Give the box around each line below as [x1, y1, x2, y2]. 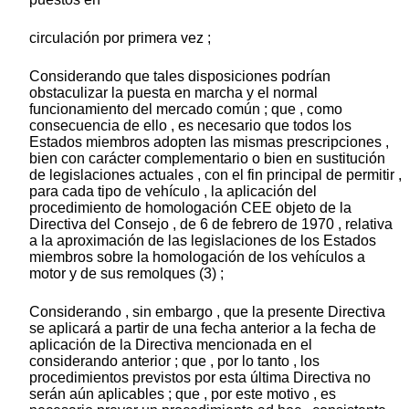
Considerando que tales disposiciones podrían [29, 68, 330, 85]
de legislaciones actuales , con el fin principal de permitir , [29, 167, 402, 184]
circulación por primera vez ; [29, 30, 211, 47]
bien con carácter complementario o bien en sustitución [29, 151, 385, 167]
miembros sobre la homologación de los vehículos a [29, 249, 365, 266]
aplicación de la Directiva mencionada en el [29, 337, 312, 353]
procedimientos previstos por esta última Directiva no [29, 370, 371, 386]
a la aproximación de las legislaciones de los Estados [29, 233, 376, 249]
